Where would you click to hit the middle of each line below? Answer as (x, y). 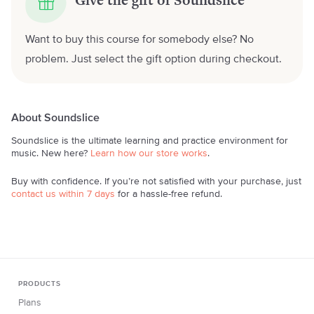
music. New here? (51, 153)
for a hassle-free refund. (169, 194)
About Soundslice (55, 118)
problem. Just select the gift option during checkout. (153, 60)
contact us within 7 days (63, 194)
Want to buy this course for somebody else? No (139, 40)
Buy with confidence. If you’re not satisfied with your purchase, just (156, 182)
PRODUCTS (40, 284)
